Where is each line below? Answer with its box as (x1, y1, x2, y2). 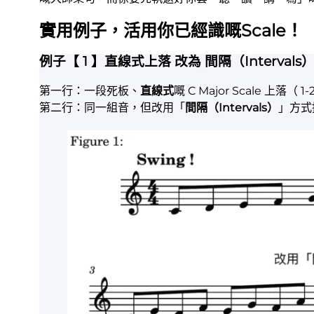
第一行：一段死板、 (39, 84, 140, 98)
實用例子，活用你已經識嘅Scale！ (39, 20, 303, 41)
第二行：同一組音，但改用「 (39, 101, 185, 115)
